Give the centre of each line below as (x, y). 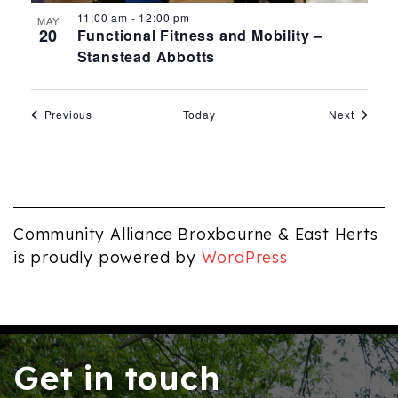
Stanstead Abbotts (146, 57)
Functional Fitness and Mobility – (199, 36)
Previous (68, 115)
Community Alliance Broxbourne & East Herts (196, 234)
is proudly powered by (107, 257)
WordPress (244, 257)
